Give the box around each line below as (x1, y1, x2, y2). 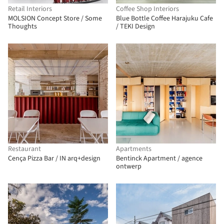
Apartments (116, 144, 151, 154)
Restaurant (8, 144, 41, 154)
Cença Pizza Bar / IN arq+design (8, 153, 100, 163)
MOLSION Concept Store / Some (8, 13, 102, 23)
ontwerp (116, 161, 141, 171)
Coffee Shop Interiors (116, 4, 179, 14)
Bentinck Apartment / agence (116, 153, 177, 163)
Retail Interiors (8, 4, 52, 14)
